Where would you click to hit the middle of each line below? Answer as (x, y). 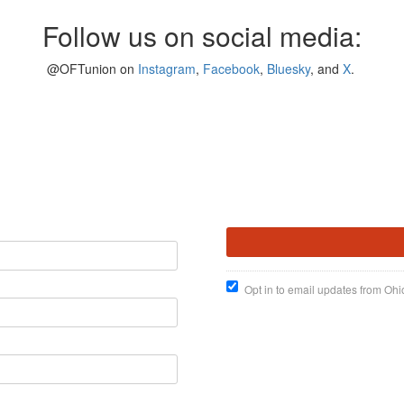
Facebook (231, 69)
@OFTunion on (92, 69)
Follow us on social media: (202, 36)
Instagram (166, 69)
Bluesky (288, 69)
